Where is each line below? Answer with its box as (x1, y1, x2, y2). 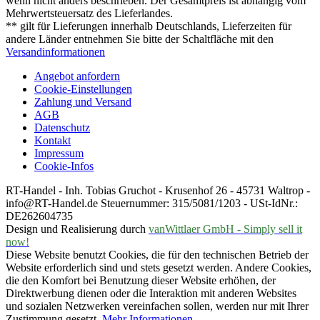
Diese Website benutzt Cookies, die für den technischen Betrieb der (6, 248, 309, 261)
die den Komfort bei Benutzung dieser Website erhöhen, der (6, 274, 276, 286)
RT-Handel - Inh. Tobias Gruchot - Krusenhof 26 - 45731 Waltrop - (6, 184, 310, 196)
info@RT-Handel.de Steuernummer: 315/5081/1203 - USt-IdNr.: (6, 196, 298, 209)
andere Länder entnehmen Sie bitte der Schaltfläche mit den (6, 32, 274, 45)
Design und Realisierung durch (6, 222, 149, 235)
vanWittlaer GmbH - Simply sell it (149, 222, 302, 235)
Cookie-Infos (34, 159, 94, 172)
